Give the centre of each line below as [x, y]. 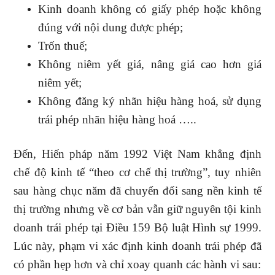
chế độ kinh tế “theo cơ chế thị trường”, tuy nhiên [137, 172]
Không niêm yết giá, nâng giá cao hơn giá [150, 64]
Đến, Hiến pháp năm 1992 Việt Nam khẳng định [137, 154]
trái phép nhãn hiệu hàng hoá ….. [118, 119]
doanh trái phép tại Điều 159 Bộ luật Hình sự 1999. [137, 227]
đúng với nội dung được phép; [111, 27]
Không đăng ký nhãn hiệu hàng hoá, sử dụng [150, 101]
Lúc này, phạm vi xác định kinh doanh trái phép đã [137, 246]
